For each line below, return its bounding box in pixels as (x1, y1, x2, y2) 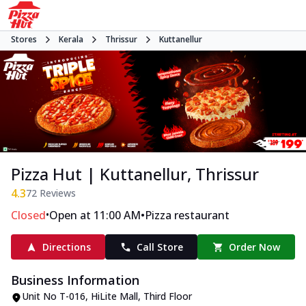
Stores (11, 33, 37, 45)
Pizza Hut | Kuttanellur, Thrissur (11, 163, 259, 186)
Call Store (136, 240, 183, 254)
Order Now (229, 240, 281, 254)
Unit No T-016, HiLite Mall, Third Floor (22, 290, 192, 303)
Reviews (37, 186, 76, 200)
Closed (11, 208, 46, 223)
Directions (42, 240, 91, 254)
